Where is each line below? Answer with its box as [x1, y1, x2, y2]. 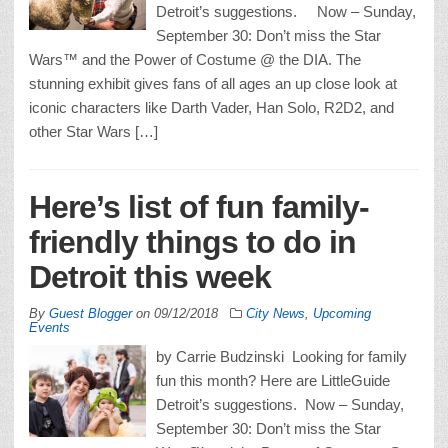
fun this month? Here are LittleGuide [156, 371, 390, 389]
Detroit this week [29, 258, 271, 295]
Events [29, 319, 70, 335]
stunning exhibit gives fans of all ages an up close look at [29, 74, 397, 92]
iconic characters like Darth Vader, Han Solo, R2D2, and [29, 98, 394, 116]
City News [246, 305, 305, 321]
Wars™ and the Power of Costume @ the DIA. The [29, 50, 361, 68]
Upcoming [313, 305, 371, 321]
